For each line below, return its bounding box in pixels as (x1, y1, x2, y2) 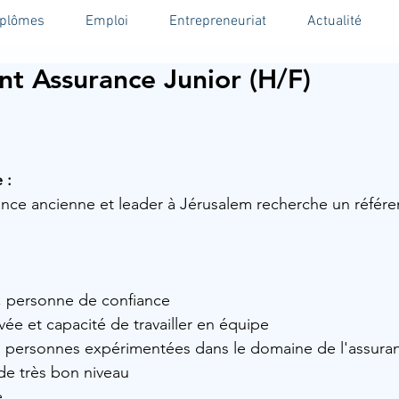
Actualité (306, 12, 362, 30)
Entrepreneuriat (169, 12, 266, 30)
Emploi (85, 12, 128, 30)
